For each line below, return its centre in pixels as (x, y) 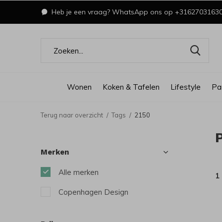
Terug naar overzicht (72, 115)
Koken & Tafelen (131, 87)
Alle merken (79, 172)
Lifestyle (186, 87)
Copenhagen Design (93, 192)
